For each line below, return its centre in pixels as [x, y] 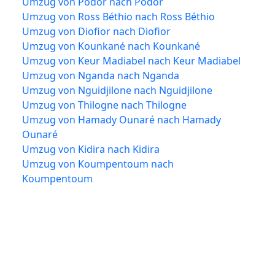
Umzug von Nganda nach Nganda [101, 75]
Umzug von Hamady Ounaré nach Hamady [122, 119]
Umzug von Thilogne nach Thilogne [104, 105]
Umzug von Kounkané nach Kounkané [111, 46]
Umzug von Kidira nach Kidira [91, 149]
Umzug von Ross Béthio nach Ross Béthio [118, 16]
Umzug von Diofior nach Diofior [96, 31]
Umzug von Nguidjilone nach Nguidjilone [117, 90]
